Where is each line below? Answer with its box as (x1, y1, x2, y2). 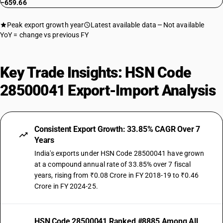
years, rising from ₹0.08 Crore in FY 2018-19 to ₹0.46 (34, 171, 199, 179)
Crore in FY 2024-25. (34, 182, 98, 190)
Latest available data (91, 21, 156, 29)
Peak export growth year (7, 21, 84, 29)
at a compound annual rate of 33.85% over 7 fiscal (34, 160, 191, 168)
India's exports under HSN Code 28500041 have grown (34, 149, 205, 157)
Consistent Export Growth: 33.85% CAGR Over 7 (34, 124, 201, 134)
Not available (163, 21, 205, 29)
